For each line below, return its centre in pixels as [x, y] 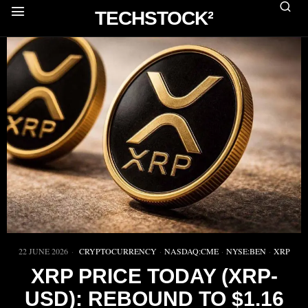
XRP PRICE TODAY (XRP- [154, 276]
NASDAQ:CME [191, 251]
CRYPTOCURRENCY [118, 251]
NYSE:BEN [246, 251]
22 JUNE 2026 [43, 251]
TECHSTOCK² [154, 18]
